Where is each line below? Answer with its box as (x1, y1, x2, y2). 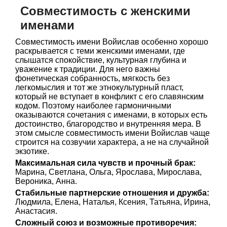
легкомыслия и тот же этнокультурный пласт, (15, 83, 183, 92)
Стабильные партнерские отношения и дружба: (15, 188, 209, 197)
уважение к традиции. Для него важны (15, 65, 160, 73)
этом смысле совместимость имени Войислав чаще (15, 129, 210, 137)
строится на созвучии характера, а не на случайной (15, 138, 209, 146)
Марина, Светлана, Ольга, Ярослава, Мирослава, (15, 168, 202, 176)
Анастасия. (15, 207, 57, 215)
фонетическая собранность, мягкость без (15, 74, 170, 83)
